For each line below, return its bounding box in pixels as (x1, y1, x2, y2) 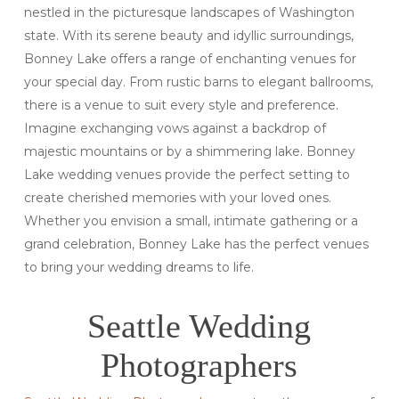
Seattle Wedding (87, 306, 312, 345)
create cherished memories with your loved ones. (23, 189, 331, 206)
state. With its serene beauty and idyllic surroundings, (23, 27, 354, 44)
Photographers (101, 346, 298, 384)
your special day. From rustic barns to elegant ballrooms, (23, 73, 373, 90)
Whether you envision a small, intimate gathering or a (23, 212, 358, 229)
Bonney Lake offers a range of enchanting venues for (23, 50, 356, 67)
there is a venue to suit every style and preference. (23, 96, 338, 113)
